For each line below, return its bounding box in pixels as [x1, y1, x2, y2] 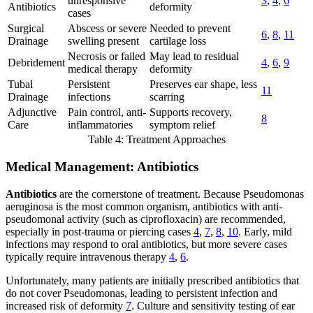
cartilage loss [150, 35, 206, 48]
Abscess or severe [68, 22, 147, 35]
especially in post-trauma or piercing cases [6, 225, 194, 238]
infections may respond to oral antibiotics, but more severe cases [6, 238, 287, 250]
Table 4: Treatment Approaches [87, 133, 226, 146]
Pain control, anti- [68, 106, 146, 119]
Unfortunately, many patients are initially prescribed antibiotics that [6, 274, 299, 286]
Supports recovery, [150, 106, 232, 119]
